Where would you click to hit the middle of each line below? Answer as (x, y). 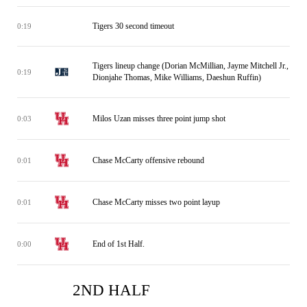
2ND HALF (111, 290)
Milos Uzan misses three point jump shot (159, 118)
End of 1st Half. (119, 244)
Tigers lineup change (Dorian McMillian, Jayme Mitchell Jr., (191, 66)
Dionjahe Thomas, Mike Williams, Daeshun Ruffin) (177, 77)
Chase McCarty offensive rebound (148, 160)
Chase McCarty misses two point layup (156, 202)
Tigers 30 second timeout (133, 26)
